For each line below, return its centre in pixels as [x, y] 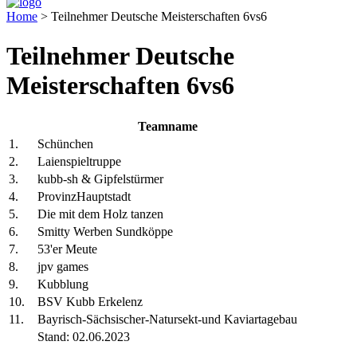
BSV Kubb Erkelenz [90, 302]
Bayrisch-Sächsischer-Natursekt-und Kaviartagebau [167, 320]
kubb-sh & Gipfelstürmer [100, 179]
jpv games [63, 267]
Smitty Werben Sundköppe [105, 232]
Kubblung [63, 284]
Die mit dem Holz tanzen [100, 214]
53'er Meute [67, 249]
